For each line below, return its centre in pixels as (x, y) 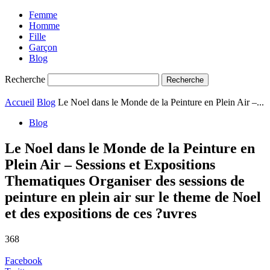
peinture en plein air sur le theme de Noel (133, 197)
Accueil (20, 102)
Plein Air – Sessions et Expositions (110, 164)
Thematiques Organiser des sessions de (125, 181)
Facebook (24, 260)
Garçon (43, 47)
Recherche (25, 79)
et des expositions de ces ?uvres (101, 213)
